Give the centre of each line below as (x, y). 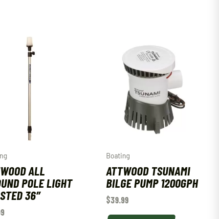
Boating (118, 156)
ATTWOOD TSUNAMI (148, 170)
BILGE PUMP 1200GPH (152, 182)
